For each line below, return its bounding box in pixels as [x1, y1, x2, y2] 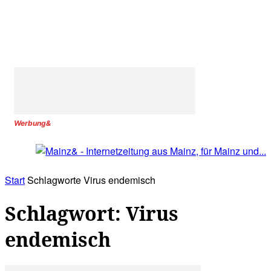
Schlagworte [27, 173, 81, 188]
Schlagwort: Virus [5, 200, 178, 226]
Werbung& [14, 119, 51, 128]
